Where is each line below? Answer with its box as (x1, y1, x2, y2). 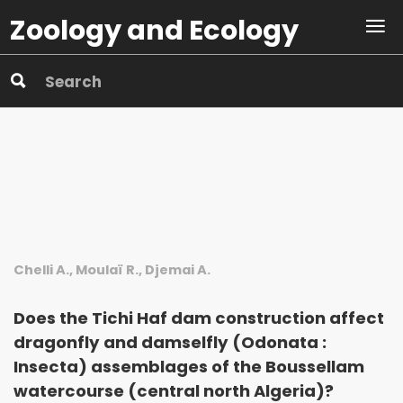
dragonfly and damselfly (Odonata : (13, 330, 327, 354)
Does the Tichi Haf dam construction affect (13, 306, 384, 329)
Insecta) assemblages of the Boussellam (13, 354, 364, 378)
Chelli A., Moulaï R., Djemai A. (13, 260, 210, 279)
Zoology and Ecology (9, 11, 299, 50)
